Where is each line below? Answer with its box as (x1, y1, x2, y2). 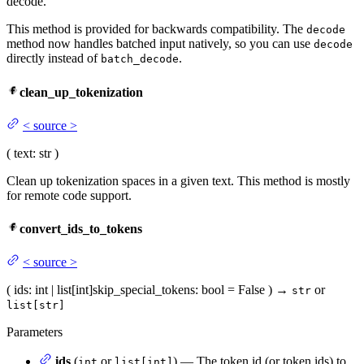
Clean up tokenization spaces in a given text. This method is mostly (6, 173, 350, 188)
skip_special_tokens (93, 283, 195, 297)
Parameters (6, 325, 63, 340)
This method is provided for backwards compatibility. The (6, 22, 306, 37)
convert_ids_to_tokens (19, 222, 142, 236)
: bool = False (195, 283, 265, 297)
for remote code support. (6, 188, 132, 202)
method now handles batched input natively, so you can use (6, 37, 314, 51)
